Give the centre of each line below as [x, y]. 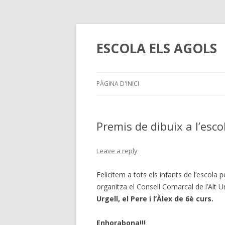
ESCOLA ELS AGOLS [157, 48]
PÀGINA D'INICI [118, 84]
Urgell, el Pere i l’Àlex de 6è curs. [155, 199]
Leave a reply [117, 151]
